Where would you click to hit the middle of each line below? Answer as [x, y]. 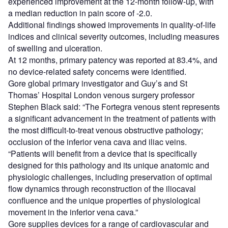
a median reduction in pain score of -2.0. [80, 13]
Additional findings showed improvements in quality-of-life [112, 25]
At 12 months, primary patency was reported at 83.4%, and [113, 60]
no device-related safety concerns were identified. [97, 72]
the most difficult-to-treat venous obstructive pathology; [106, 130]
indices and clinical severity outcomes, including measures [114, 37]
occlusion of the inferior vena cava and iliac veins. [97, 142]
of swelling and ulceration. [55, 48]
